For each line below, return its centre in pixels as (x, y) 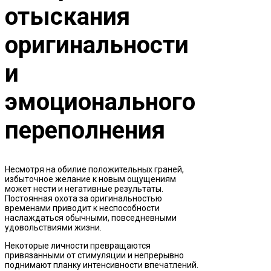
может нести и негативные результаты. (84, 189)
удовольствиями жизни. (53, 228)
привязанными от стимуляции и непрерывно (94, 256)
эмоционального (100, 102)
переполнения (85, 131)
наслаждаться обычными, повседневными (91, 218)
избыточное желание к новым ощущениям (90, 179)
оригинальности (97, 45)
